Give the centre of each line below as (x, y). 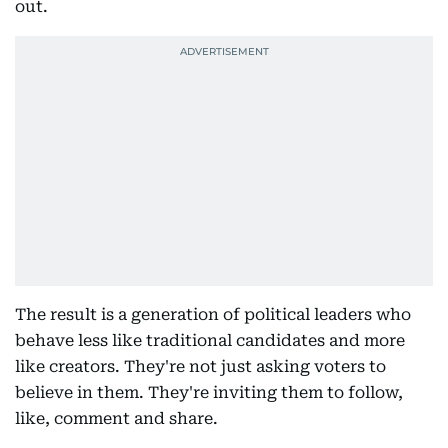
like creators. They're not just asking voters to (200, 367)
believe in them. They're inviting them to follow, (209, 393)
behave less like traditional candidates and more (210, 341)
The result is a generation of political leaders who (213, 315)
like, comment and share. (116, 419)
